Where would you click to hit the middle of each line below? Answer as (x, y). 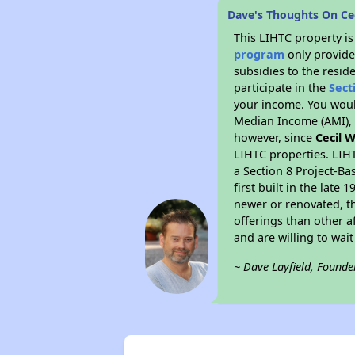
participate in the (282, 88)
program (260, 54)
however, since (275, 137)
